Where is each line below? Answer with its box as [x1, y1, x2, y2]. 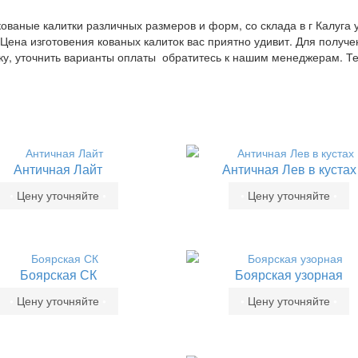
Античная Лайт [14, 160, 102, 178]
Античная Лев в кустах [221, 160, 356, 178]
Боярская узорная [235, 265, 343, 284]
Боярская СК [19, 265, 97, 284]
